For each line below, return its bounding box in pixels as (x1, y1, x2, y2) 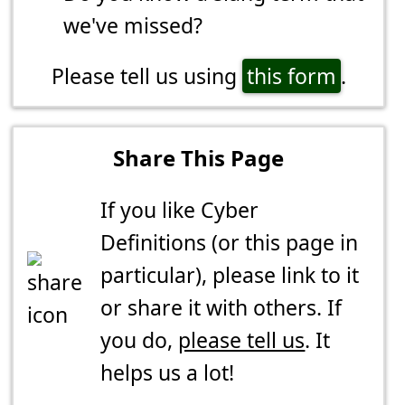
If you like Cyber (100, 195, 259, 225)
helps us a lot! (100, 358, 235, 388)
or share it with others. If (100, 293, 343, 323)
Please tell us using (51, 61, 242, 91)
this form (246, 61, 336, 91)
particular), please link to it (100, 260, 360, 290)
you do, (100, 325, 179, 355)
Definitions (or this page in (100, 228, 359, 258)
